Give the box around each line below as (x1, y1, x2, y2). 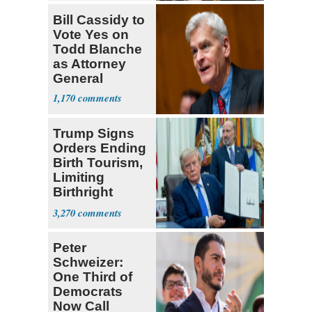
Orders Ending (53, 141, 146, 156)
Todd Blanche (53, 41, 142, 56)
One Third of (53, 270, 132, 285)
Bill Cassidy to (53, 12, 145, 27)
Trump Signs (53, 126, 134, 141)
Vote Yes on (53, 26, 129, 42)
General (53, 70, 103, 86)
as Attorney (53, 56, 126, 71)
